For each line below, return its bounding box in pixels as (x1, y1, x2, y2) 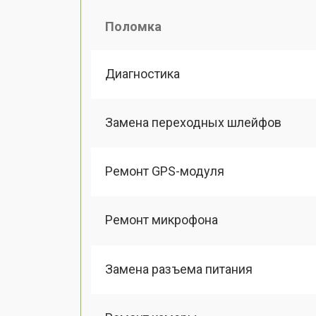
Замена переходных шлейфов (105, 114, 281, 130)
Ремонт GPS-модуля (105, 164, 224, 178)
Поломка (105, 18, 162, 34)
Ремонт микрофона (105, 212, 218, 228)
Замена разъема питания (105, 261, 253, 276)
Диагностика (105, 66, 180, 81)
